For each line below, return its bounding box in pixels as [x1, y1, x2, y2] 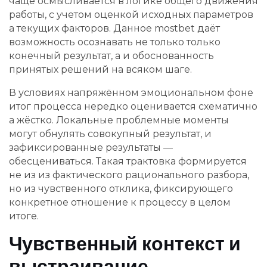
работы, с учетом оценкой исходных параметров [9, 9, 253, 21]
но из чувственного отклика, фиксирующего [9, 183, 233, 195]
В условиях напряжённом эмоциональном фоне [9, 87, 253, 99]
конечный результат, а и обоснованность [9, 50, 214, 62]
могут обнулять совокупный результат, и [9, 128, 212, 140]
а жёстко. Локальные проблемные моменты [9, 114, 229, 126]
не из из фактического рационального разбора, [9, 169, 249, 181]
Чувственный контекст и [9, 230, 241, 257]
